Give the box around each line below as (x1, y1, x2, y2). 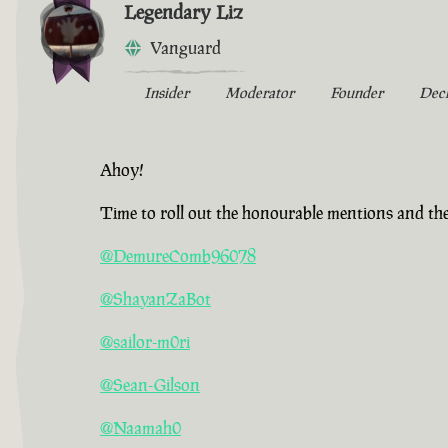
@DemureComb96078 (100, 245, 256, 268)
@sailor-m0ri (100, 331, 190, 354)
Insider (144, 83, 189, 103)
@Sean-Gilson (100, 374, 200, 397)
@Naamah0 (100, 417, 181, 440)
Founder (330, 83, 383, 103)
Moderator (225, 83, 294, 103)
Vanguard (150, 37, 221, 60)
